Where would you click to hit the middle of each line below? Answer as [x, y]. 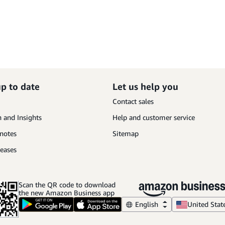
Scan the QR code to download [68, 185]
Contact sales [133, 101]
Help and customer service [154, 117]
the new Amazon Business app [67, 193]
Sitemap [126, 133]
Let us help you [145, 86]
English [147, 204]
